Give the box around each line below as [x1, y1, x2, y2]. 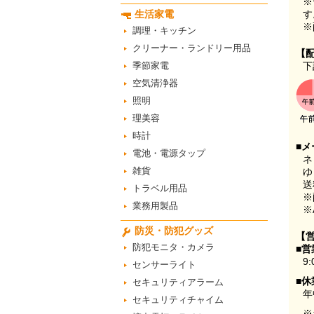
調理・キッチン [132, 25, 196, 36]
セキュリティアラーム [132, 277, 224, 287]
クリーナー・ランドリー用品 [132, 43, 251, 53]
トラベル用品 [132, 183, 187, 193]
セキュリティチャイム [132, 294, 224, 305]
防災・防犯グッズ [135, 225, 213, 236]
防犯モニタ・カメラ [132, 242, 214, 252]
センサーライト [132, 259, 196, 270]
